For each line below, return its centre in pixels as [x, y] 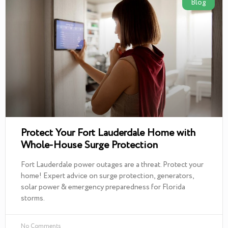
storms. [33, 199]
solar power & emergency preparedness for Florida [103, 188]
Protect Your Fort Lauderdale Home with [108, 133]
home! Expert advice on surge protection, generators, [107, 176]
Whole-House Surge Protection [89, 146]
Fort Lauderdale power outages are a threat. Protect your [112, 165]
